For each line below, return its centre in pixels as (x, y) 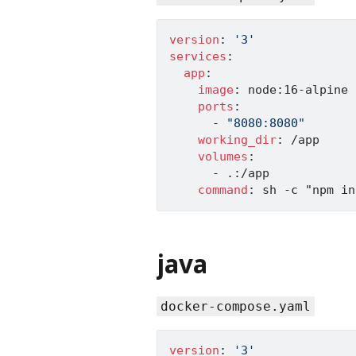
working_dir (237, 139)
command (223, 190)
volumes (223, 156)
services (198, 56)
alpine (327, 89)
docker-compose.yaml (236, 306)
